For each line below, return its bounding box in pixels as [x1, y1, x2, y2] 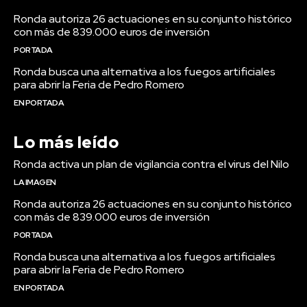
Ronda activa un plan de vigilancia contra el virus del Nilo [14, 157, 289, 171]
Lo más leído [14, 132, 119, 153]
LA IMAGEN [14, 177, 56, 188]
